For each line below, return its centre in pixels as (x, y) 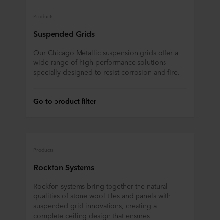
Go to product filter (65, 101)
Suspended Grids (64, 34)
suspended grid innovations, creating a (95, 206)
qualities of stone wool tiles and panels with (102, 196)
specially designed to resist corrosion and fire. (107, 72)
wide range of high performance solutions (100, 62)
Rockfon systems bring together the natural (101, 186)
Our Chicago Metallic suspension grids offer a (106, 52)
